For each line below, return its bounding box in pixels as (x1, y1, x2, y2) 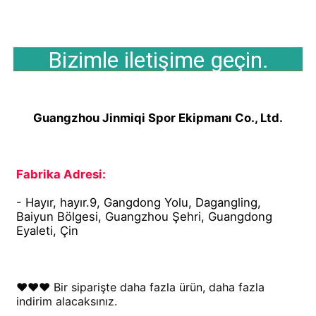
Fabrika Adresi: (16, 167, 107, 182)
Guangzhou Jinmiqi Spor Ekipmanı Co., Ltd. (33, 111, 283, 126)
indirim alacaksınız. (16, 294, 118, 309)
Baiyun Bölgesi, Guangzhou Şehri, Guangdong (16, 209, 273, 224)
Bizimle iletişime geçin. (47, 47, 269, 74)
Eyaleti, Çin (16, 224, 79, 238)
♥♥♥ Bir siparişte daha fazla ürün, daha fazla (16, 280, 265, 295)
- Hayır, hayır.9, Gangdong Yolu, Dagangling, (16, 195, 262, 210)
